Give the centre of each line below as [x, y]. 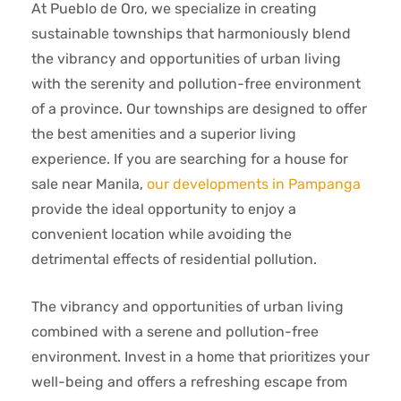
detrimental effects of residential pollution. [174, 259]
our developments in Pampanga [254, 184]
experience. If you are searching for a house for [190, 159]
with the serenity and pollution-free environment [196, 84]
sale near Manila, [89, 184]
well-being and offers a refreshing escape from [189, 382]
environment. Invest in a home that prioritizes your [200, 357]
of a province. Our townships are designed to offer [199, 109]
